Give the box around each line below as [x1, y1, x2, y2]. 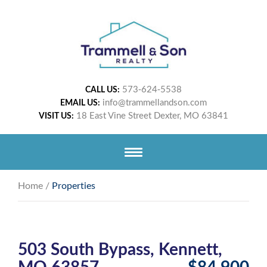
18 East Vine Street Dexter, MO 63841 [76, 110, 228, 121]
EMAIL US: [60, 97, 100, 108]
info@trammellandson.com [103, 97, 207, 108]
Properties [52, 179, 95, 191]
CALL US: [85, 84, 120, 95]
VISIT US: [39, 110, 74, 121]
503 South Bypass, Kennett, [18, 238, 222, 259]
